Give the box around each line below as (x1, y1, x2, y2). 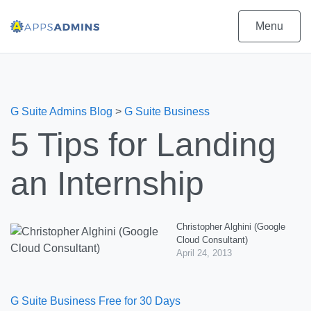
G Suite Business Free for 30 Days (10, 295, 180, 307)
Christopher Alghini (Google (176, 221, 286, 232)
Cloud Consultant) (176, 235, 249, 245)
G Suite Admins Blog (10, 106, 112, 117)
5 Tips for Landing (10, 126, 276, 163)
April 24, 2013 (176, 248, 233, 258)
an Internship (10, 165, 204, 202)
